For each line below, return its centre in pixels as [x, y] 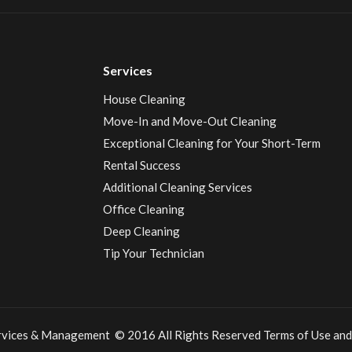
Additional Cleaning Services [177, 187]
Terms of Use [297, 335]
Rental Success [141, 165]
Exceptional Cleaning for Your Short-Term [211, 143]
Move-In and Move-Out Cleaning [189, 121]
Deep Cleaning [141, 231]
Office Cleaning [143, 209]
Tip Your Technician [153, 253]
